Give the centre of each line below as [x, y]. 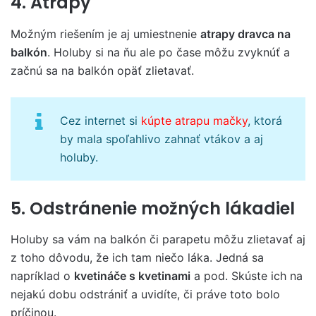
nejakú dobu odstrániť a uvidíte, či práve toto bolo [145, 294]
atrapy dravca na [245, 34]
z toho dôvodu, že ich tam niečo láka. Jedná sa [137, 257]
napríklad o [42, 276]
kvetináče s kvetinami [132, 276]
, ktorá [265, 120]
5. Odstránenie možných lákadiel [153, 208]
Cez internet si [101, 120]
